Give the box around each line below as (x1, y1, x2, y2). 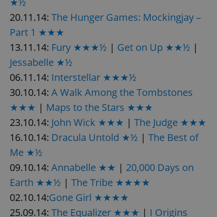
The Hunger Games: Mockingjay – (51, 10, 201, 24)
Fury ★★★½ (51, 40, 107, 54)
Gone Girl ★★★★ (49, 190, 129, 204)
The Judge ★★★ (134, 115, 206, 129)
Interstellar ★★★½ (51, 70, 137, 84)
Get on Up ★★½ (117, 40, 190, 54)
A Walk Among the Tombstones (51, 85, 193, 99)
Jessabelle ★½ (10, 55, 73, 69)
